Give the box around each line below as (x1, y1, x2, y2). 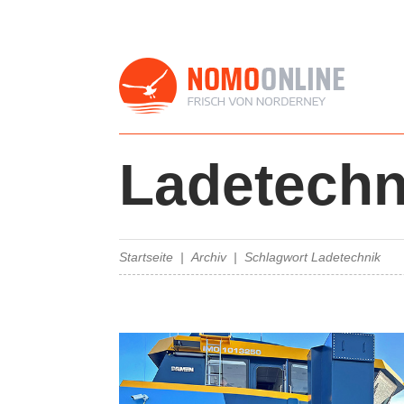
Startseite (119, 250, 173, 264)
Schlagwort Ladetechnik (244, 250, 381, 264)
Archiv (191, 250, 226, 264)
